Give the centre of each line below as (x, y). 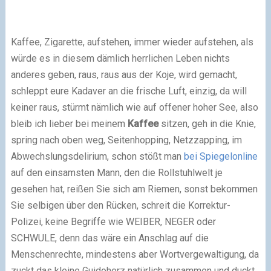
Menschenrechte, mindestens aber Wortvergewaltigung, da (135, 254)
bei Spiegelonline (220, 156)
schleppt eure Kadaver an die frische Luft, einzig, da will (129, 91)
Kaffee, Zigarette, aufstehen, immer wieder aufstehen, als (132, 42)
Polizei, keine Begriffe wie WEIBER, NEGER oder (113, 222)
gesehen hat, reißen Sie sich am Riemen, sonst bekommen (134, 189)
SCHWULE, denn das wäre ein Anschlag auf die (109, 238)
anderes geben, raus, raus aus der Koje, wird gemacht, (124, 75)
